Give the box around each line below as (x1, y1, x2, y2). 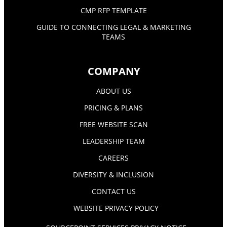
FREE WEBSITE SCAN (79, 119, 148, 129)
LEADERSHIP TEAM (82, 136, 145, 146)
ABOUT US (96, 86, 131, 96)
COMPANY (87, 64, 140, 78)
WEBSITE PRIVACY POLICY (73, 203, 159, 213)
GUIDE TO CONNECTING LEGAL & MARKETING (36, 22, 191, 32)
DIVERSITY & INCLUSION (73, 169, 154, 179)
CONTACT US (91, 186, 136, 196)
